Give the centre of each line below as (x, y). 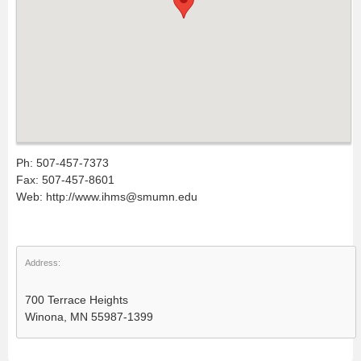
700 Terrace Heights (77, 299)
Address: (43, 262)
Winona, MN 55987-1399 (89, 316)
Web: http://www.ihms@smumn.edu (107, 196)
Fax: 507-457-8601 (65, 179)
